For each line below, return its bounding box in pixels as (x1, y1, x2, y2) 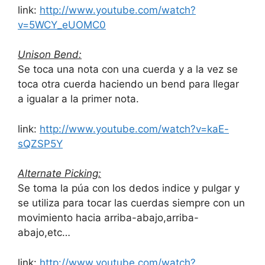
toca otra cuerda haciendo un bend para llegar (18, 78, 239, 91)
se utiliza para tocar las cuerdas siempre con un (18, 197, 245, 209)
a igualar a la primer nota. (18, 93, 139, 105)
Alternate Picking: (18, 167, 101, 180)
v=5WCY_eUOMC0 (18, 18, 106, 31)
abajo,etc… (18, 227, 70, 239)
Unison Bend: (18, 49, 82, 61)
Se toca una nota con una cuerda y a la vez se (18, 63, 238, 76)
